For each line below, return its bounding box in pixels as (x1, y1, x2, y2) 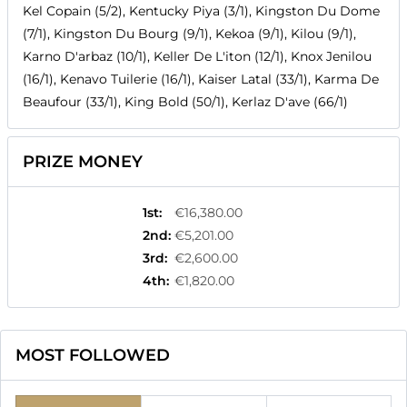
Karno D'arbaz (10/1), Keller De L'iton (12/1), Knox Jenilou (23, 48, 372, 65)
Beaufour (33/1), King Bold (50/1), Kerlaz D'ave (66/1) (23, 94, 348, 111)
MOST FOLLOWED (15, 345, 170, 366)
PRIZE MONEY (23, 152, 143, 173)
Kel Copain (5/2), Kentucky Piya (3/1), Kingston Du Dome (23, 3, 380, 20)
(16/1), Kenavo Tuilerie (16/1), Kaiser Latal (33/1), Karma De (23, 71, 379, 88)
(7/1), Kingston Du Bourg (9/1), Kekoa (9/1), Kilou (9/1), (23, 25, 356, 43)
